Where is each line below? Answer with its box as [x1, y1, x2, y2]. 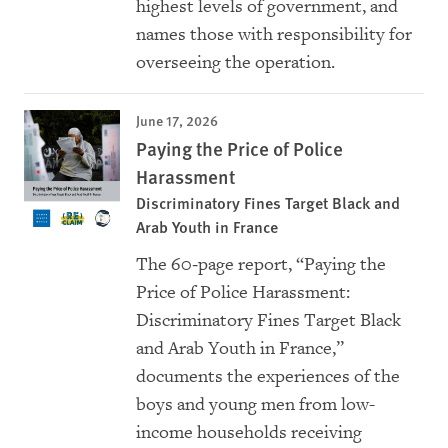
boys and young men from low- [136, 393, 375, 417]
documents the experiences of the [136, 365, 400, 389]
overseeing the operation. [136, 51, 335, 75]
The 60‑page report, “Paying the [136, 253, 386, 277]
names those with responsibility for [136, 23, 412, 47]
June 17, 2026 [136, 110, 218, 131]
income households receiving [136, 421, 362, 445]
